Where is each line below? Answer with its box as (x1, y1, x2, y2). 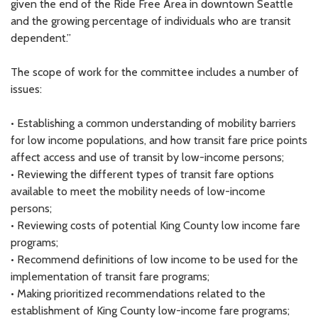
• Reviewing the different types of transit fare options (11, 167, 274, 181)
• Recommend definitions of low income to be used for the (11, 252, 298, 266)
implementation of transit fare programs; (11, 269, 209, 283)
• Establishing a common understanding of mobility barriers (11, 116, 296, 130)
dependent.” (11, 31, 71, 45)
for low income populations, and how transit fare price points (11, 133, 307, 147)
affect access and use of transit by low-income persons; (11, 150, 284, 164)
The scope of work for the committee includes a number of (11, 65, 299, 79)
